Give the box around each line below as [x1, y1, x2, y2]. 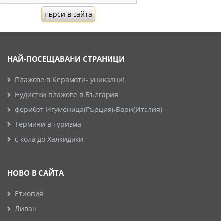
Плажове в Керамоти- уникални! [15, 75, 125, 84]
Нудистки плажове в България [15, 90, 118, 99]
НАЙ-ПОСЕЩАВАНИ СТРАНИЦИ [7, 54, 125, 64]
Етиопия [15, 189, 43, 198]
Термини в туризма [15, 119, 81, 129]
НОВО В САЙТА [7, 168, 64, 178]
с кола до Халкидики [15, 134, 83, 144]
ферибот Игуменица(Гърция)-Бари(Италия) [15, 105, 162, 114]
